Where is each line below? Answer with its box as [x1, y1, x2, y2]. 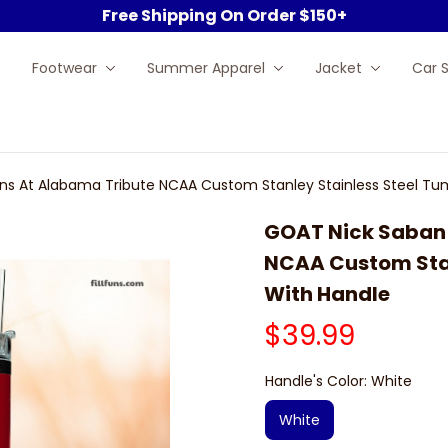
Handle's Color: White [265, 371, 412, 391]
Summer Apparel [146, 57, 265, 78]
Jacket [314, 57, 362, 78]
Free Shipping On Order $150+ [101, 4, 347, 27]
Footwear [31, 57, 97, 78]
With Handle [264, 280, 390, 308]
